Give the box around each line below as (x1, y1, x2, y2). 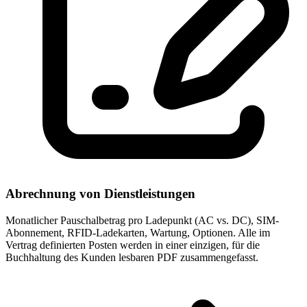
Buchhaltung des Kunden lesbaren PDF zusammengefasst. (5, 251, 258, 264)
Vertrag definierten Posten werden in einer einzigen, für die (5, 239, 260, 251)
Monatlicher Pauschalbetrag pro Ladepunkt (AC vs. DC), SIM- (5, 214, 279, 227)
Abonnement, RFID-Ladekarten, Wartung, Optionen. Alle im (5, 227, 270, 239)
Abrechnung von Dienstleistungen (5, 186, 195, 201)
